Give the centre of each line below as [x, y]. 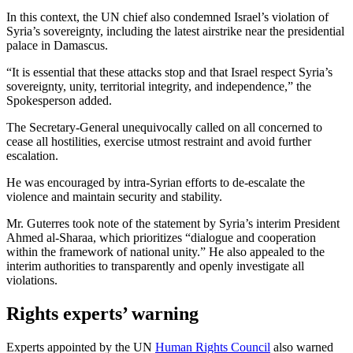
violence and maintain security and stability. [114, 197]
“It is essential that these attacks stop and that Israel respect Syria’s [169, 72]
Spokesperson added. [59, 101]
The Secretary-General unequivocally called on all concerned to [164, 128]
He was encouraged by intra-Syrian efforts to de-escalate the [156, 183]
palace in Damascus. [57, 46]
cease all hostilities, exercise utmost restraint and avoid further [159, 142]
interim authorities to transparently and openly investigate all [155, 266]
